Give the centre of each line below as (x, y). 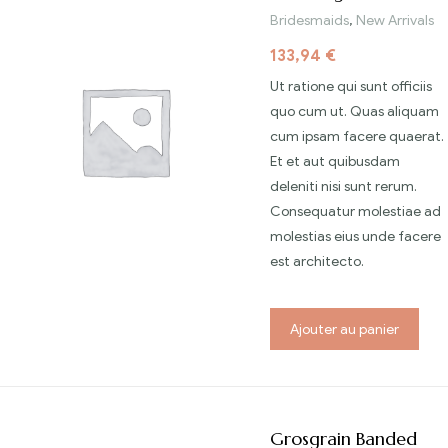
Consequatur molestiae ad (355, 212)
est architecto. (317, 262)
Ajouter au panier (344, 329)
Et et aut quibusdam (335, 162)
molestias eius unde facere (355, 237)
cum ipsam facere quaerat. (357, 137)
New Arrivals (395, 21)
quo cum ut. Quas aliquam (354, 112)
